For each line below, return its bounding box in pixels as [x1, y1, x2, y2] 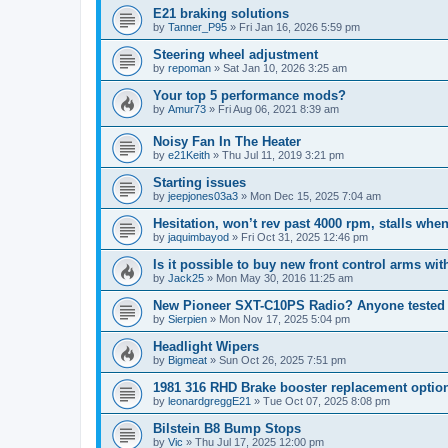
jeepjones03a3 [168, 190, 238, 203]
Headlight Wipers [153, 339, 259, 355]
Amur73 [168, 102, 206, 115]
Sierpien [168, 313, 207, 326]
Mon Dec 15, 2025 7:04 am [250, 190, 381, 203]
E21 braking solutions [153, 5, 289, 21]
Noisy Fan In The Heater [153, 134, 301, 150]
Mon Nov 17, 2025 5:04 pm [219, 313, 350, 326]
